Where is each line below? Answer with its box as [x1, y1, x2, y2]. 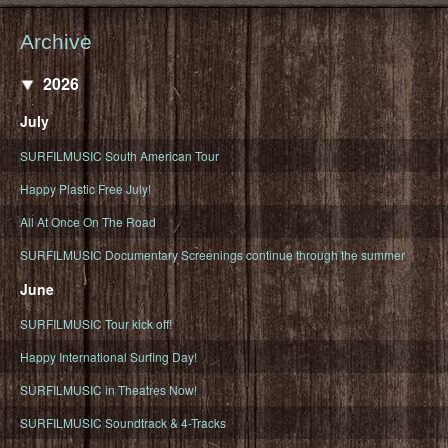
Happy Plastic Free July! [20, 179, 151, 197]
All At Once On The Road [20, 212, 156, 230]
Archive [20, 29, 92, 53]
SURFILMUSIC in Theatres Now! [20, 380, 197, 398]
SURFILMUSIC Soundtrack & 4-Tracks [20, 413, 226, 431]
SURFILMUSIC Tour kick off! [20, 314, 172, 332]
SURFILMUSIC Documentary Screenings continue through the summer [20, 245, 405, 263]
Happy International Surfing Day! [20, 347, 197, 365]
